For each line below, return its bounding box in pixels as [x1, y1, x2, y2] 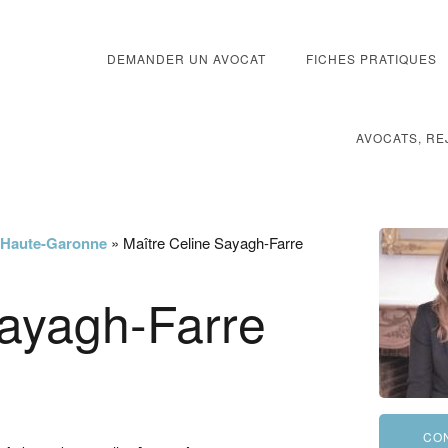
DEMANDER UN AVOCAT [106, 50, 266, 67]
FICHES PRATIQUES [305, 50, 437, 67]
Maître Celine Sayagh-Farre [123, 232, 304, 253]
